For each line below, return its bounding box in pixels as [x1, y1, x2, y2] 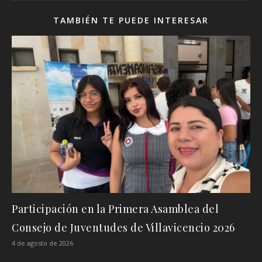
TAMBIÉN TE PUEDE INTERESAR [53, 15, 209, 26]
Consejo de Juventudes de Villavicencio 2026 [12, 220, 235, 235]
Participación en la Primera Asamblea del [12, 202, 219, 216]
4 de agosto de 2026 [12, 239, 73, 248]
